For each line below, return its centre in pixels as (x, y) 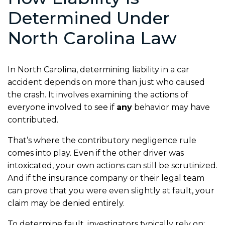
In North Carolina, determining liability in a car (98, 69)
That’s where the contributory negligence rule (102, 140)
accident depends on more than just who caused (106, 82)
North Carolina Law (92, 38)
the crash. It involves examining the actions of (98, 94)
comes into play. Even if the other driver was (96, 153)
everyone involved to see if (62, 107)
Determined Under (89, 18)
